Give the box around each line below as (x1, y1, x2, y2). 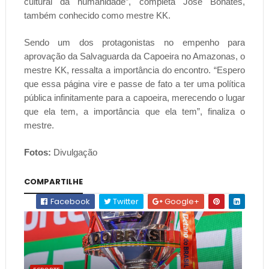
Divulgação (50, 147, 97, 158)
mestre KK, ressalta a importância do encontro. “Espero (23, 65, 246, 76)
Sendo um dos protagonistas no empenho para (23, 37, 246, 48)
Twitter (111, 196, 139, 208)
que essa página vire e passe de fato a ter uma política (23, 79, 246, 89)
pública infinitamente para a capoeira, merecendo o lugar (23, 92, 246, 103)
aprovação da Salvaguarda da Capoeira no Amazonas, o (23, 51, 246, 62)
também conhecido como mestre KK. (23, 10, 171, 21)
